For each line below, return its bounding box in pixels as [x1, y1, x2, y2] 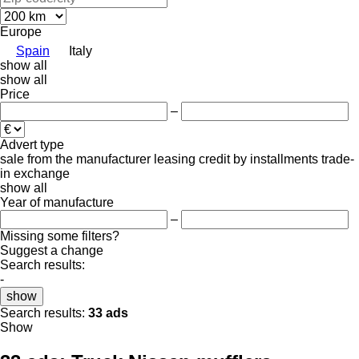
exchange [14, 166, 70, 180]
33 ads [88, 305, 128, 320]
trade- [321, 151, 354, 166]
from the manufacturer [27, 151, 151, 166]
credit [199, 151, 230, 166]
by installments [233, 151, 318, 166]
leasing [154, 151, 196, 166]
